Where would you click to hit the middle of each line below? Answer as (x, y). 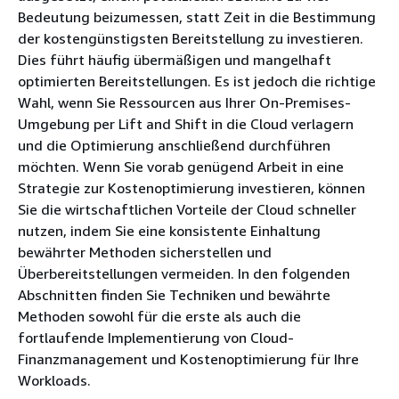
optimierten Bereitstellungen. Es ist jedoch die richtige (197, 81)
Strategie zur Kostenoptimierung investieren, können (191, 188)
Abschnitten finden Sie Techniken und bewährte (174, 295)
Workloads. (54, 380)
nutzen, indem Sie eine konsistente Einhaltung (169, 231)
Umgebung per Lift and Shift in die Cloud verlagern (186, 124)
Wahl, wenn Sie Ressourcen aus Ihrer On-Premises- (184, 102)
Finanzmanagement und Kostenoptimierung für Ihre (188, 359)
